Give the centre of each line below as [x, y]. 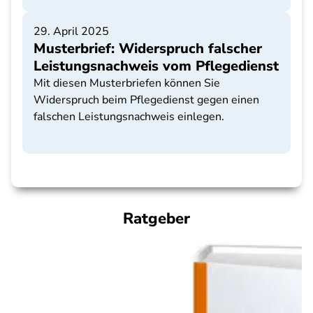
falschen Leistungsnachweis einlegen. [129, 117]
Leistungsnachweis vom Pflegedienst [156, 66]
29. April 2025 [71, 31]
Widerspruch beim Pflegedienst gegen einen [146, 100]
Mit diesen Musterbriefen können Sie [127, 83]
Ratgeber [156, 219]
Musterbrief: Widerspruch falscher [148, 49]
